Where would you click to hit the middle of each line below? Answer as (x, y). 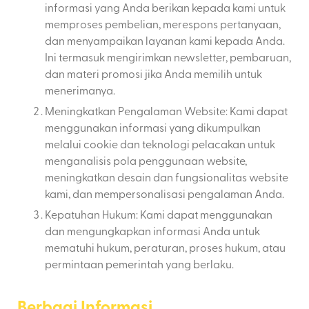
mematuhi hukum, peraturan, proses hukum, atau (165, 247)
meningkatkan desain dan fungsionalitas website (167, 177)
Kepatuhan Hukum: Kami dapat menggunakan (159, 214)
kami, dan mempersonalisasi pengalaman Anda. (165, 193)
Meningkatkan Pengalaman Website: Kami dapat (166, 111)
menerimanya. (80, 90)
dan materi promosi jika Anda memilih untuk (153, 73)
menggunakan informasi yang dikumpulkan (153, 127)
